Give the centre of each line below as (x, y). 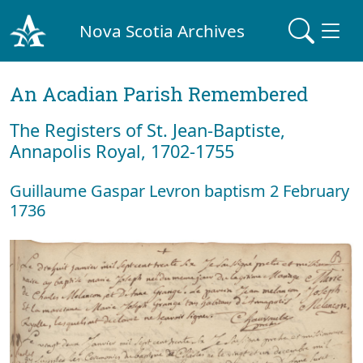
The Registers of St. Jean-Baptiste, (147, 130)
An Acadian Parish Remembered (159, 94)
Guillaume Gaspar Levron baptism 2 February (179, 191)
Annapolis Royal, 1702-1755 (122, 151)
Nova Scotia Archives (162, 30)
